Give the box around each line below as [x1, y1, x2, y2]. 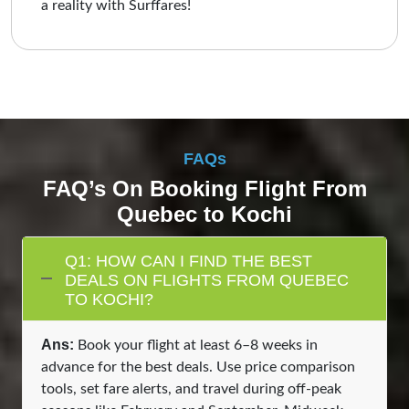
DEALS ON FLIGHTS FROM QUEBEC [65, 270, 349, 289]
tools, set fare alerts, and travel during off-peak [41, 381, 341, 396]
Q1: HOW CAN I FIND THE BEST [65, 251, 312, 270]
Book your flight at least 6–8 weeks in [74, 337, 318, 352]
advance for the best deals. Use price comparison [41, 359, 355, 374]
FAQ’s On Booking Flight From [42, 175, 367, 201]
